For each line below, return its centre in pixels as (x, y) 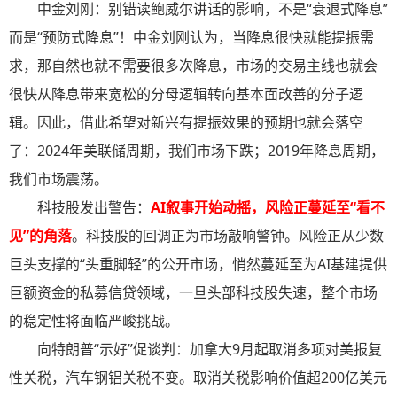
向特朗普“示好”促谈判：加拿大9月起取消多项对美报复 (210, 350)
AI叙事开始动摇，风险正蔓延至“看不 (268, 208)
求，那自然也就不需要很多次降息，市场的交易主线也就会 (193, 66)
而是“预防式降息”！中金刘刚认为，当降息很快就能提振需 (191, 38)
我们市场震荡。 (58, 179)
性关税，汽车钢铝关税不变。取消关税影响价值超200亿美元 (198, 378)
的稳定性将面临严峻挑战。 (94, 321)
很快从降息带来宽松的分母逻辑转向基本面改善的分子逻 (186, 94)
